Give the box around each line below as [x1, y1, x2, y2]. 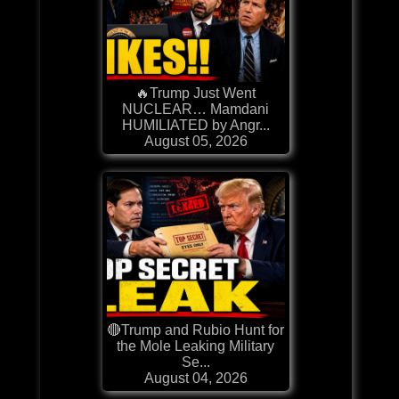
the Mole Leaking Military [117, 338, 275, 354]
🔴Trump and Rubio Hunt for [107, 322, 285, 338]
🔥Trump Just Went [135, 85, 256, 101]
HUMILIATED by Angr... [121, 117, 270, 133]
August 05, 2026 [143, 133, 248, 149]
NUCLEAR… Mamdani [122, 101, 270, 117]
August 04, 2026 [143, 370, 248, 386]
